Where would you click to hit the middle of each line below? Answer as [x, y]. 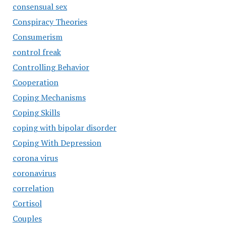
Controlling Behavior [51, 67]
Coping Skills [36, 112]
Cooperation [35, 82]
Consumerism [37, 37]
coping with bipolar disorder [64, 128]
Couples [27, 218]
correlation [33, 188]
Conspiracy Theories [50, 22]
